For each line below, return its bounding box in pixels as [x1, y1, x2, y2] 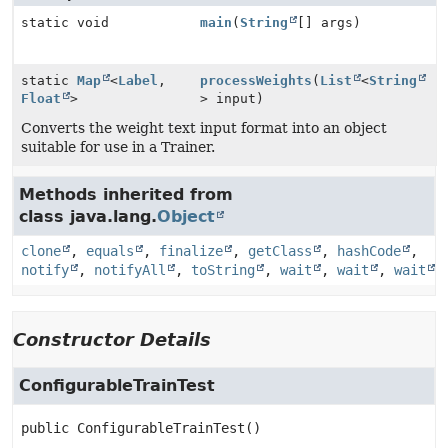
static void [21, 15, 109, 30]
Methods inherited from [19, 185, 233, 204]
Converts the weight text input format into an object [21, 120, 387, 136]
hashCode [337, 243, 401, 259]
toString [191, 262, 255, 278]
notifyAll [94, 262, 166, 278]
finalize [159, 243, 223, 259]
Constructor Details [13, 329, 211, 350]
